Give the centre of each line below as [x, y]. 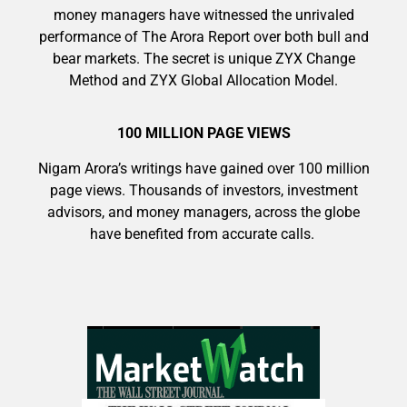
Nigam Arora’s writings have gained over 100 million [203, 168]
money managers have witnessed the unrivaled [203, 15]
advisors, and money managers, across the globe [203, 212]
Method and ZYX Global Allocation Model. [203, 81]
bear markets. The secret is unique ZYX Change [203, 59]
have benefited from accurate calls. [203, 233]
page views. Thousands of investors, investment [203, 190]
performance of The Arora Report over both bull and [203, 37]
